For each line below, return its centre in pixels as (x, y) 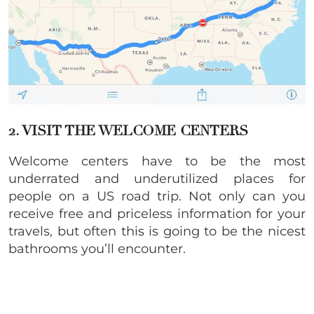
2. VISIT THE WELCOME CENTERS (128, 130)
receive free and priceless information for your (157, 213)
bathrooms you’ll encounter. (97, 248)
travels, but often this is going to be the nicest (157, 231)
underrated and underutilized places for (157, 178)
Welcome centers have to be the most (157, 161)
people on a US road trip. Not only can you (157, 196)
